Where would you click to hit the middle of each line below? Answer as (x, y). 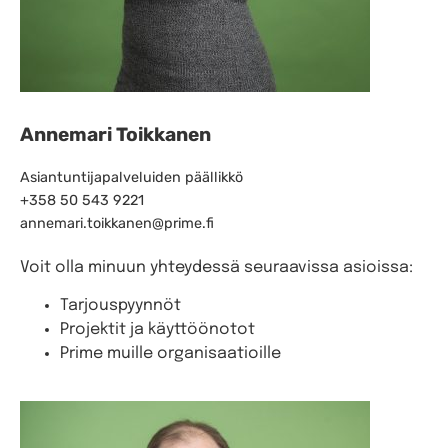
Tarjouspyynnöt (120, 306)
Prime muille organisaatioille (170, 354)
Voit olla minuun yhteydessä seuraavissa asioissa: (216, 268)
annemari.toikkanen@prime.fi (117, 224)
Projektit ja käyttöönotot (157, 330)
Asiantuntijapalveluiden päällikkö (131, 178)
